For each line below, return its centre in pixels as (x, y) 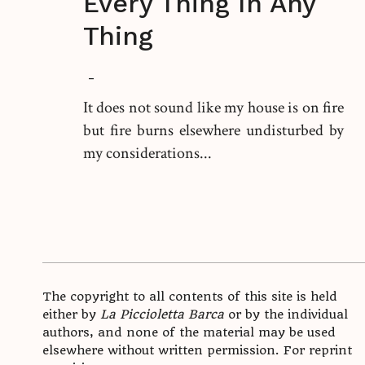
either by (71, 314)
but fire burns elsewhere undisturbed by (213, 130)
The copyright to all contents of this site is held (190, 297)
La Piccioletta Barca (162, 314)
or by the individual (286, 314)
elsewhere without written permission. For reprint (197, 350)
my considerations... (147, 153)
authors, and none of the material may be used (189, 332)
